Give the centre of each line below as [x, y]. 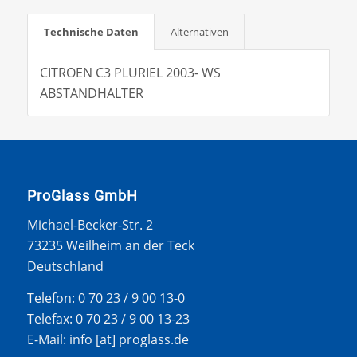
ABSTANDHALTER [91, 93]
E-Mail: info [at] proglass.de [108, 340]
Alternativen [199, 31]
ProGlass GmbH [82, 196]
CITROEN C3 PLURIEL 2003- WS [130, 72]
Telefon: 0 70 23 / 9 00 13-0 [106, 298]
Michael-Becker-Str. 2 [90, 225]
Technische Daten [91, 31]
